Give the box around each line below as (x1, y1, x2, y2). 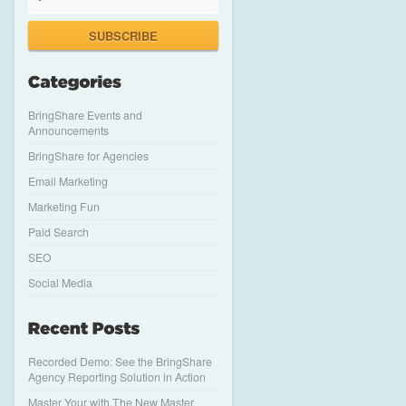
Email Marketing (28, 172, 108, 189)
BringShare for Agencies (28, 147, 149, 164)
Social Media (28, 274, 92, 291)
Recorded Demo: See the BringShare (28, 353, 212, 370)
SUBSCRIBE (89, 26, 158, 44)
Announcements (28, 121, 109, 139)
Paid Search (28, 223, 89, 240)
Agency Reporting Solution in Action (28, 368, 206, 385)
